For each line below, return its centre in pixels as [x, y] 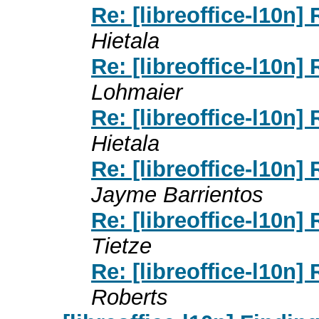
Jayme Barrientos [177, 194]
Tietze [121, 246]
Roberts [130, 297]
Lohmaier [137, 92]
